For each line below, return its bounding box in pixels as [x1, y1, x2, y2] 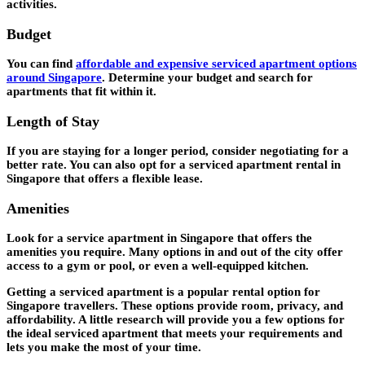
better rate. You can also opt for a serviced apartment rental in [7, 158, 341, 172]
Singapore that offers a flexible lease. [7, 172, 203, 186]
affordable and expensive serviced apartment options [76, 57, 357, 71]
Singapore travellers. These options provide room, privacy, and [7, 299, 343, 313]
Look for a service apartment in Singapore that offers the [7, 231, 312, 245]
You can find [7, 57, 76, 71]
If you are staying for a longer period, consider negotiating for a [7, 144, 349, 158]
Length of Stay [7, 112, 99, 130]
